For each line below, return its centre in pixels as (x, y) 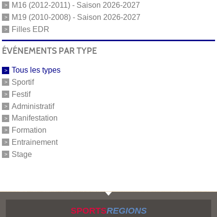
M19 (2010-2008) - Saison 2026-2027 (76, 17)
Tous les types (36, 70)
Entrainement (35, 142)
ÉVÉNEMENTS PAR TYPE (49, 51)
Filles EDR (31, 29)
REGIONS (126, 211)
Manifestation (35, 118)
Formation (29, 130)
